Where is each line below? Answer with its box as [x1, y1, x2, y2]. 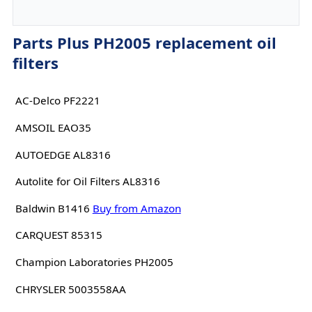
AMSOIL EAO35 [15, 120, 91, 134]
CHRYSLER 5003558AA [15, 281, 126, 296]
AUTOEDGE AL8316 [15, 147, 111, 162]
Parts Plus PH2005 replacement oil [12, 32, 276, 53]
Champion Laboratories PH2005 [15, 254, 173, 269]
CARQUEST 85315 [15, 228, 102, 242]
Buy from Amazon [92, 201, 181, 215]
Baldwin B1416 [15, 201, 90, 215]
